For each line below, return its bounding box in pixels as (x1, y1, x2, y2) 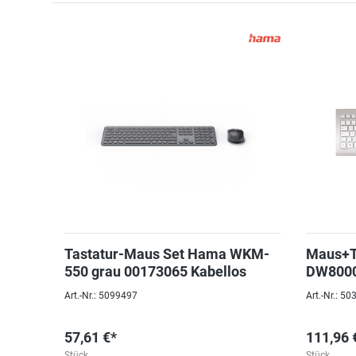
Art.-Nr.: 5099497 (64, 290, 137, 301)
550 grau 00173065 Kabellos (64, 263, 246, 280)
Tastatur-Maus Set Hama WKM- (64, 246, 269, 262)
